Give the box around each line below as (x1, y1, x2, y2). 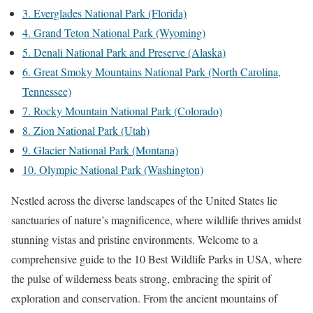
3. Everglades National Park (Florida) (22, 5, 187, 20)
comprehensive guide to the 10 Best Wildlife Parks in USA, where (11, 251, 302, 266)
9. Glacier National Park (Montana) (22, 142, 178, 157)
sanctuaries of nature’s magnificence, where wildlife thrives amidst (11, 212, 301, 227)
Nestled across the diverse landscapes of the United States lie (11, 192, 277, 208)
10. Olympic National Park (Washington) (22, 161, 203, 177)
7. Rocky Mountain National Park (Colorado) (22, 103, 222, 118)
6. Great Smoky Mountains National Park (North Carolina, (22, 64, 281, 79)
